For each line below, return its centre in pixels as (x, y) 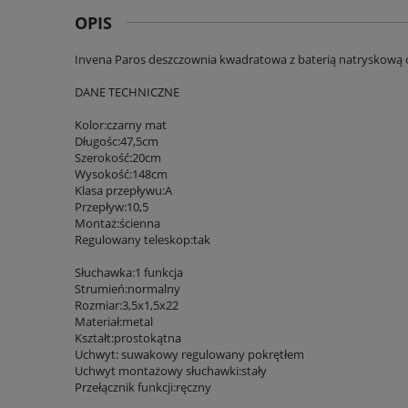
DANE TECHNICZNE (127, 92)
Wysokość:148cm (121, 173)
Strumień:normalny (127, 288)
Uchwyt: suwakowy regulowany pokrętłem (189, 354)
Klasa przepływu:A (123, 190)
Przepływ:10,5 (112, 206)
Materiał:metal (114, 321)
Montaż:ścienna (117, 223)
